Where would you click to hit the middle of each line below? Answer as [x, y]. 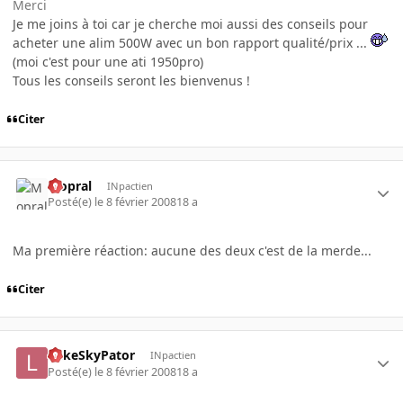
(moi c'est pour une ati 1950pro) [108, 62]
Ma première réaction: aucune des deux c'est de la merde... [192, 250]
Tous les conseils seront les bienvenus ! [131, 81]
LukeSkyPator [92, 355]
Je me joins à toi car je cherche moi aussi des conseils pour [190, 24]
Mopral [70, 185]
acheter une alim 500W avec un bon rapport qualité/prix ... [192, 43]
